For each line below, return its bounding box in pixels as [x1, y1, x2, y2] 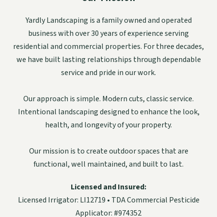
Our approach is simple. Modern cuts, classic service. [23, 93, 194, 104]
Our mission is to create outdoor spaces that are [29, 145, 188, 156]
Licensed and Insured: [71, 181, 146, 192]
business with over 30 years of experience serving [28, 28, 189, 39]
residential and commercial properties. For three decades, [13, 41, 204, 52]
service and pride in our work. [61, 67, 156, 78]
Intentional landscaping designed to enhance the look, [17, 106, 200, 117]
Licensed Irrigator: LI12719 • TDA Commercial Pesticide [17, 194, 200, 205]
